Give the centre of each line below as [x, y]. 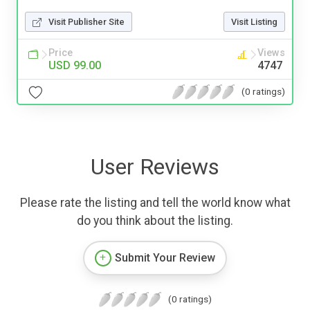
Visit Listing [254, 22]
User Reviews [155, 167]
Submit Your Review [165, 258]
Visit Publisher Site [86, 22]
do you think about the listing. [155, 221]
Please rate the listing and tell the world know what [155, 203]
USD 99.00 [75, 66]
